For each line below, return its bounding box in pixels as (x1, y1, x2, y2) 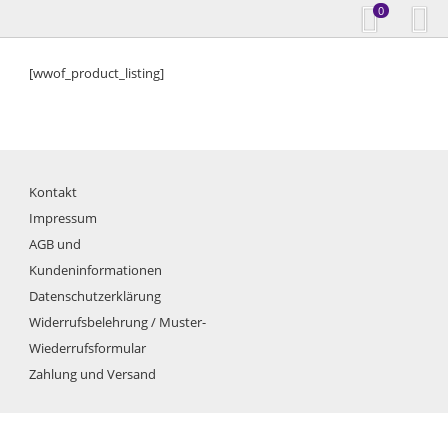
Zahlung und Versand (29, 364, 157, 383)
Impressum (29, 208, 98, 227)
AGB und (29, 234, 82, 253)
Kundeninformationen (29, 260, 163, 279)
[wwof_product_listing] (29, 63, 165, 82)
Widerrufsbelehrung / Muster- (29, 312, 207, 331)
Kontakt (29, 182, 78, 201)
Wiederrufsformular (29, 338, 147, 357)
